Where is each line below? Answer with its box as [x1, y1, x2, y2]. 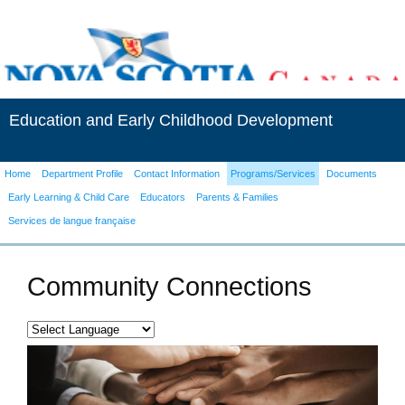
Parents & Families [196, 192, 278, 202]
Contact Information [134, 168, 220, 179]
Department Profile [42, 168, 123, 179]
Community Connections [27, 270, 312, 301]
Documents [326, 168, 377, 179]
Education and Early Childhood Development [9, 111, 333, 129]
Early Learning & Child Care [8, 192, 129, 202]
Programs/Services [231, 168, 316, 179]
